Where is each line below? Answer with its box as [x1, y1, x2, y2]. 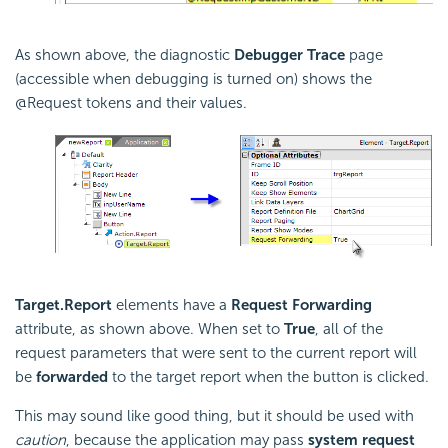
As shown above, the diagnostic [15, 46, 234, 65]
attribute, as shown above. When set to [15, 319, 284, 338]
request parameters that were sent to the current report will [15, 343, 417, 362]
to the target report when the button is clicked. [108, 367, 429, 386]
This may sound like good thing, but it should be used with [15, 406, 414, 425]
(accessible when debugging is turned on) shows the [15, 70, 372, 89]
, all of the [315, 319, 383, 338]
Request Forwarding [231, 295, 372, 314]
